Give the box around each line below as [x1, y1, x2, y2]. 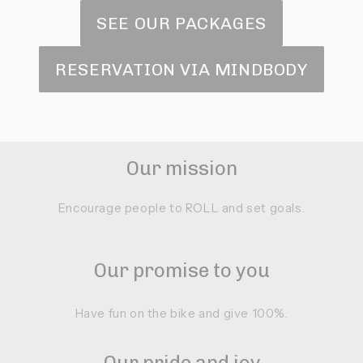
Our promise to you [93, 258, 270, 283]
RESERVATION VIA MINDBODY [55, 59, 308, 80]
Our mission [126, 156, 237, 181]
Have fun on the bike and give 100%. [75, 305, 288, 322]
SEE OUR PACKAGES [96, 13, 267, 34]
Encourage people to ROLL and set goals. [58, 200, 305, 216]
